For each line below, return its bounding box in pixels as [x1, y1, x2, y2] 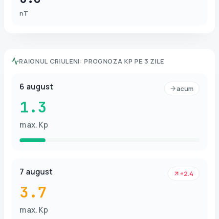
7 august [20, 166, 53, 177]
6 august [20, 81, 53, 92]
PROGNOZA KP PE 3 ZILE [84, 56, 164, 66]
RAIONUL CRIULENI [19, 56, 80, 66]
